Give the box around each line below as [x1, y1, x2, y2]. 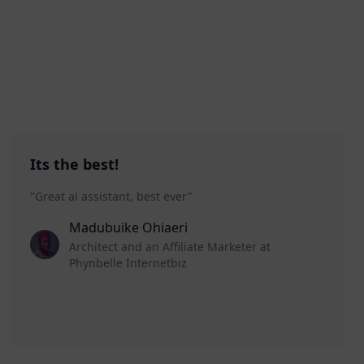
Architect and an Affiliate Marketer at [69, 239, 271, 255]
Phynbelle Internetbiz [69, 255, 188, 271]
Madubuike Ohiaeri [69, 219, 188, 237]
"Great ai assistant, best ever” [30, 188, 193, 205]
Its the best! [30, 154, 119, 175]
